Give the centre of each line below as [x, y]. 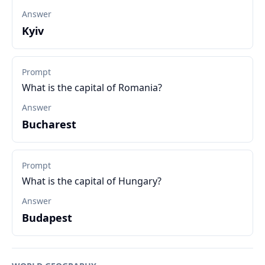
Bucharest [49, 124]
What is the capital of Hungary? [92, 181]
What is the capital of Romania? [92, 88]
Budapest [47, 218]
